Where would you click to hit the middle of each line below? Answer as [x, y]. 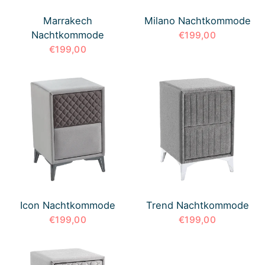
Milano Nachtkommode [197, 21]
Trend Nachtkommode [197, 205]
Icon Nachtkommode [68, 205]
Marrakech [68, 21]
